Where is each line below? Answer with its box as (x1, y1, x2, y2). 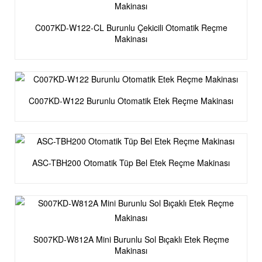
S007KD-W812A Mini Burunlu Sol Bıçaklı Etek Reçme (33, 233, 229, 245)
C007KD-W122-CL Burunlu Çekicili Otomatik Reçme (35, 22, 106, 34)
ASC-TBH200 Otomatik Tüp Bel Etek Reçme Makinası (32, 156, 230, 168)
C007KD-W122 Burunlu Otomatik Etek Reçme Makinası (29, 94, 233, 106)
